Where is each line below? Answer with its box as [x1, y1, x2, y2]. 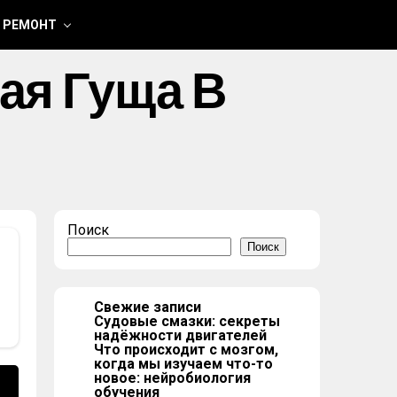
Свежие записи [94, 299, 201, 315]
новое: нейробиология [94, 370, 251, 386]
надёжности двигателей [94, 327, 267, 344]
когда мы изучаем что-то [94, 355, 273, 372]
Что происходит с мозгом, [94, 341, 278, 358]
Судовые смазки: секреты [94, 313, 280, 330]
